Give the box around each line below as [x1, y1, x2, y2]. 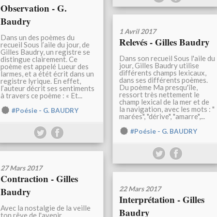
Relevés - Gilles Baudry [119, 35, 210, 49]
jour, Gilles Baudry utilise [119, 61, 199, 70]
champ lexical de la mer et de [119, 97, 209, 107]
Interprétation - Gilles [119, 193, 204, 206]
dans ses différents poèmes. [119, 76, 208, 85]
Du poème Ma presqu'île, [119, 83, 198, 92]
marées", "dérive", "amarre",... [119, 112, 205, 121]
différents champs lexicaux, [119, 68, 206, 77]
